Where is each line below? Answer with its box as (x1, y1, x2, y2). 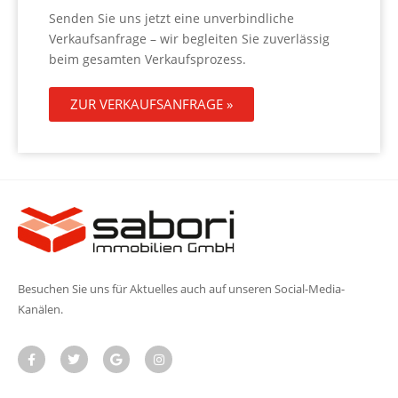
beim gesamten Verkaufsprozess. (49, 50, 246, 68)
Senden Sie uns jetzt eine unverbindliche (49, 9, 294, 27)
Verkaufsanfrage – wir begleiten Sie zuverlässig (49, 29, 330, 47)
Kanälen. (18, 301, 63, 317)
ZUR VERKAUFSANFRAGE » (70, 94, 233, 113)
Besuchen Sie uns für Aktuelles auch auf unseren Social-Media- (18, 281, 345, 297)
